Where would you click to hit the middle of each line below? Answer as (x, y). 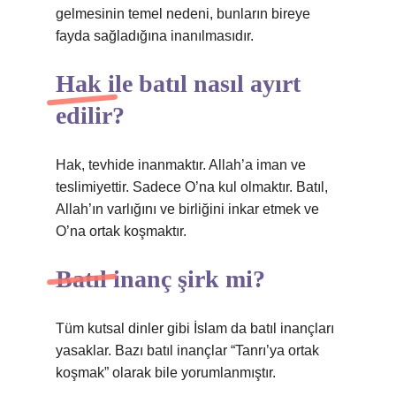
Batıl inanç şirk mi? (160, 279)
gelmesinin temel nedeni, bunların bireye (183, 14)
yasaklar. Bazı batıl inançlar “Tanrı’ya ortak (187, 350)
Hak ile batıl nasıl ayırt (178, 84)
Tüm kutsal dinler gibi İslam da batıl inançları (195, 328)
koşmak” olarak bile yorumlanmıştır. (166, 373)
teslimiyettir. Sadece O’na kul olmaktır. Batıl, (192, 187)
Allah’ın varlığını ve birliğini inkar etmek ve (187, 209)
